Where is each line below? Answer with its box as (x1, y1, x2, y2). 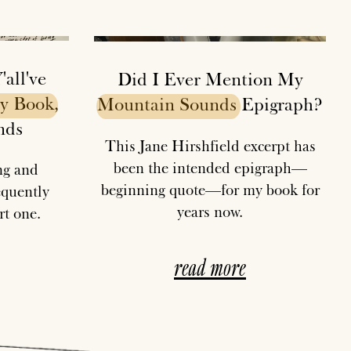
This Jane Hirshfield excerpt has (104, 136, 316, 155)
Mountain (97, 92, 175, 115)
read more (174, 252, 246, 280)
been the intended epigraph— (113, 157, 307, 177)
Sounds (179, 92, 237, 115)
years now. (177, 201, 243, 221)
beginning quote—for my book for (100, 179, 320, 199)
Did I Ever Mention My (117, 67, 303, 90)
